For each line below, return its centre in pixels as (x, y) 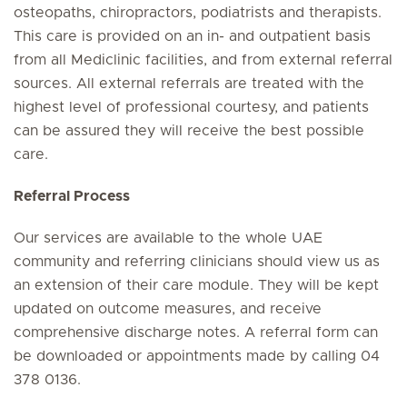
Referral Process (72, 196)
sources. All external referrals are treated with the (189, 83)
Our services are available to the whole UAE (168, 238)
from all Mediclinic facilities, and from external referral (203, 60)
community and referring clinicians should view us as (197, 261)
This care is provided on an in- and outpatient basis (192, 36)
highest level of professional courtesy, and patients (191, 107)
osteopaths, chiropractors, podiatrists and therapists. (198, 12)
